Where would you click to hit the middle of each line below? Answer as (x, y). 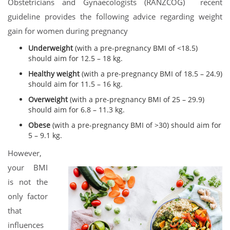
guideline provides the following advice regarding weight (115, 17)
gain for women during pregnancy (68, 31)
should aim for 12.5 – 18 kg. (78, 59)
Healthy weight (55, 74)
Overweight (49, 100)
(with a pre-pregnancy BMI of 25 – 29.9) (137, 100)
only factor (28, 196)
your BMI (28, 168)
